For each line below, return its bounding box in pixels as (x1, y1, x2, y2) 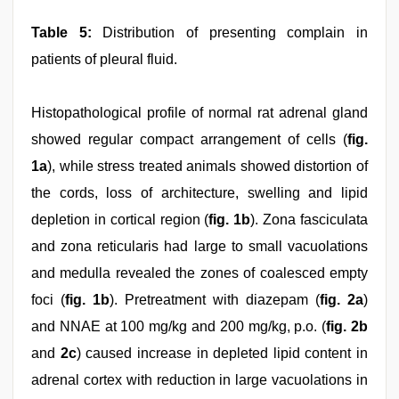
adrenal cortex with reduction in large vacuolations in (31, 372, 368, 387)
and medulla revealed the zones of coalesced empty (31, 265, 368, 281)
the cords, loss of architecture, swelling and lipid (31, 185, 368, 200)
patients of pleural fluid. (31, 52, 177, 67)
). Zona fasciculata (250, 212, 369, 227)
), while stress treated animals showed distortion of (47, 159, 368, 174)
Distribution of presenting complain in (91, 25, 369, 40)
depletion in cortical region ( (31, 212, 209, 227)
